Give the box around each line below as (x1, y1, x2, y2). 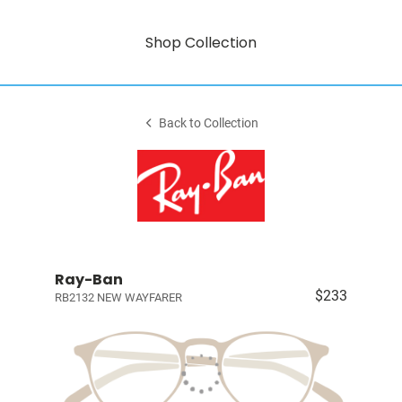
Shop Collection (145, 31, 257, 53)
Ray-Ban (54, 269, 123, 290)
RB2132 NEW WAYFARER (54, 291, 182, 304)
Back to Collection (159, 116, 259, 131)
